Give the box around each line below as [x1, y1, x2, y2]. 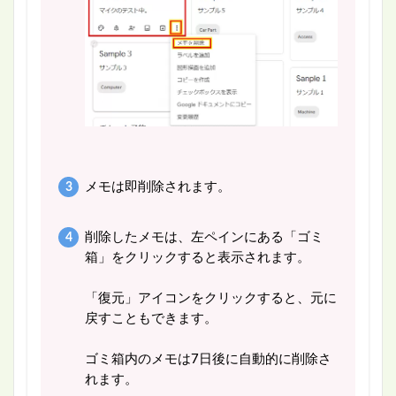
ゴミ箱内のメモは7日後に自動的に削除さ [84, 353, 331, 367]
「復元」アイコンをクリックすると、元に [84, 292, 337, 306]
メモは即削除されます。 [84, 180, 231, 194]
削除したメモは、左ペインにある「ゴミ [84, 231, 324, 245]
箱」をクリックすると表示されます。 [84, 251, 310, 265]
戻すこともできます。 [84, 312, 217, 326]
